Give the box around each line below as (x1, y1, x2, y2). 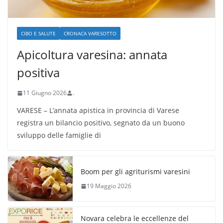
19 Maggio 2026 (87, 182, 131, 191)
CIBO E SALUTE (21, 30, 56, 37)
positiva (17, 64, 60, 81)
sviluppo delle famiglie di (17, 130, 101, 140)
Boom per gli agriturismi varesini (81, 167, 190, 177)
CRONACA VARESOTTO (64, 30, 116, 37)
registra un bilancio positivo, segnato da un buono (17, 118, 185, 128)
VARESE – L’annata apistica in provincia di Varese (17, 106, 179, 115)
